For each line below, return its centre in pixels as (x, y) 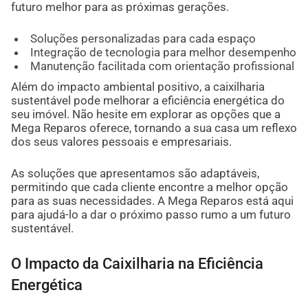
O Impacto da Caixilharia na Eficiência (137, 263)
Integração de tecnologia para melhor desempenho (163, 52)
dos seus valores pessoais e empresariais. (121, 141)
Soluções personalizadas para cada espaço (143, 38)
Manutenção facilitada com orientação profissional (162, 66)
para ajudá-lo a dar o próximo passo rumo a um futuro (151, 214)
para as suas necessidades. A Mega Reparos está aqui (152, 200)
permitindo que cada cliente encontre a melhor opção (149, 187)
